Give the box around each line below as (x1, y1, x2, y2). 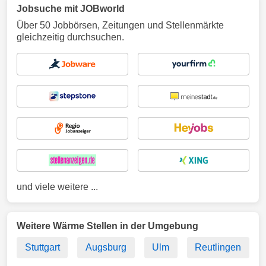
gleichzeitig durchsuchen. (17, 32, 124, 42)
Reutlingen (195, 242, 242, 252)
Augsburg (85, 242, 126, 252)
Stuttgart (24, 242, 60, 252)
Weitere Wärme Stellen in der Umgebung (17, 221, 198, 231)
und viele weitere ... (17, 182, 98, 192)
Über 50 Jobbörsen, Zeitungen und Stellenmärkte (17, 20, 224, 30)
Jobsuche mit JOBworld (17, 4, 125, 14)
